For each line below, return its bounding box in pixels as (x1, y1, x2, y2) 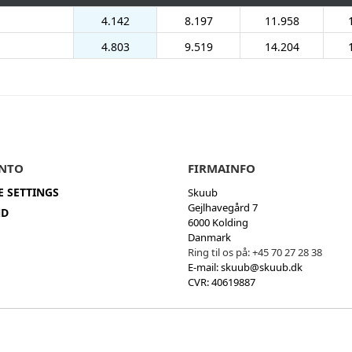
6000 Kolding (188, 214, 248, 229)
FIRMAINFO (188, 159, 255, 176)
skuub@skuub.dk (221, 259, 302, 274)
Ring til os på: (188, 244, 252, 259)
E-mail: (188, 259, 221, 274)
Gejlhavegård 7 (188, 200, 258, 214)
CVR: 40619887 (188, 274, 255, 289)
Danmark (188, 229, 231, 244)
